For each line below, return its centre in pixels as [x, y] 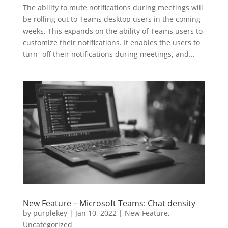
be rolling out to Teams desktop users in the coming [111, 19]
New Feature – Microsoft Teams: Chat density [109, 203]
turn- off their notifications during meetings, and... [109, 54]
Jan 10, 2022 [96, 213]
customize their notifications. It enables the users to [111, 42]
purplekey [50, 213]
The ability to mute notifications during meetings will [113, 7]
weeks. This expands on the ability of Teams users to [112, 31]
